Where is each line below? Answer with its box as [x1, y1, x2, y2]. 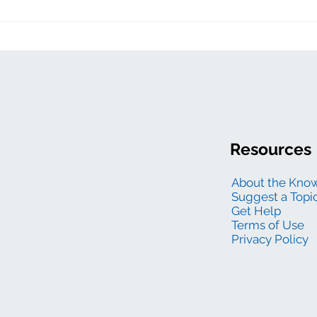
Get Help [231, 204, 281, 219]
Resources [230, 139, 312, 158]
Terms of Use [231, 218, 304, 233]
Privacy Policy [231, 232, 309, 247]
